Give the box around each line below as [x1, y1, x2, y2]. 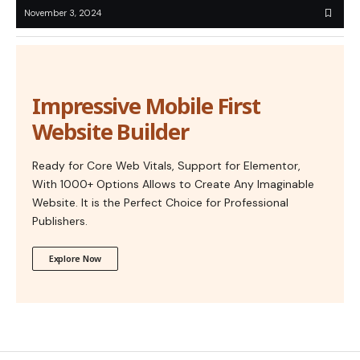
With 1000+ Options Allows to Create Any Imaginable [32, 177, 314, 192]
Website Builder [32, 117, 189, 147]
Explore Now [49, 252, 102, 265]
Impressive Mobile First [32, 91, 261, 121]
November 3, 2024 [24, 7, 101, 19]
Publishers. [32, 214, 88, 229]
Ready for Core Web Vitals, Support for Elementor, [32, 158, 301, 174]
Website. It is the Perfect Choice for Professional [32, 195, 288, 211]
